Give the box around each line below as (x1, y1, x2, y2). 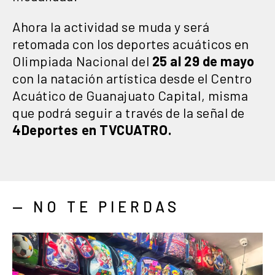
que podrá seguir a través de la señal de (12, 104, 245, 121)
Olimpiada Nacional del (12, 53, 152, 69)
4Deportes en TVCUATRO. (12, 122, 172, 138)
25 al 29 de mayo (152, 53, 255, 69)
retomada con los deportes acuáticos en (12, 36, 249, 52)
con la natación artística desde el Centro (12, 70, 252, 87)
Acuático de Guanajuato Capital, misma (12, 87, 249, 104)
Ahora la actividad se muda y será (12, 18, 210, 35)
